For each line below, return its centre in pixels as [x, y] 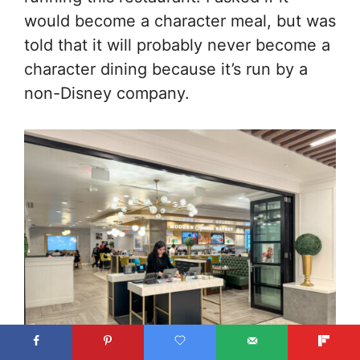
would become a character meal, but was [180, 21]
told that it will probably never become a [177, 45]
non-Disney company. [107, 94]
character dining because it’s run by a [166, 70]
